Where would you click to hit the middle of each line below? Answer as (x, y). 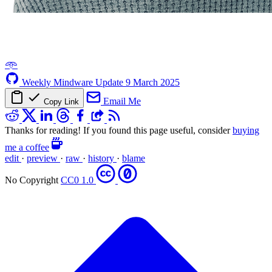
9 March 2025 (153, 82)
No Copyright (33, 180)
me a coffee (27, 147)
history (102, 158)
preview (43, 158)
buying (246, 130)
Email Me (122, 101)
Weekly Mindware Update (74, 82)
